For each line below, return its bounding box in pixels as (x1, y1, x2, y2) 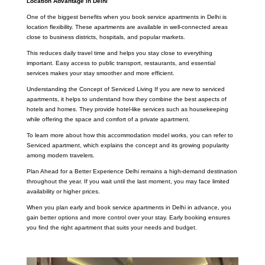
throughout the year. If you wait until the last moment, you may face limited (26, 177, 230, 185)
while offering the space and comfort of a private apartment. (26, 115, 190, 122)
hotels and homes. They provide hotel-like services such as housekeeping (26, 105, 228, 112)
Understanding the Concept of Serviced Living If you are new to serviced (26, 85, 225, 92)
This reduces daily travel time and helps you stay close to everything (26, 49, 212, 56)
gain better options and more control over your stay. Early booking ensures (26, 214, 230, 221)
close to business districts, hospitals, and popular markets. (26, 33, 185, 40)
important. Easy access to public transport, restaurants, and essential (26, 59, 215, 66)
